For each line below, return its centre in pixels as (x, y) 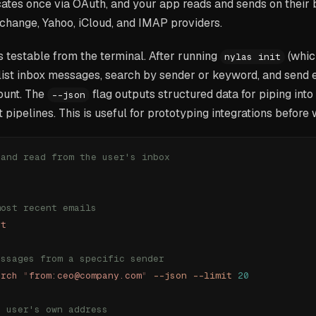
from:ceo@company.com (85, 275)
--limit (209, 275)
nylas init (253, 57)
